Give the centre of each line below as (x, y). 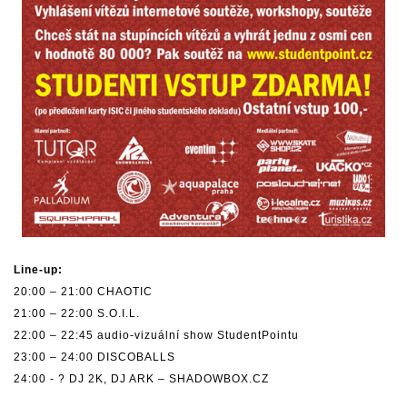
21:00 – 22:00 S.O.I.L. (77, 314)
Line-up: (38, 270)
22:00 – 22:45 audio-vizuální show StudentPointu (156, 336)
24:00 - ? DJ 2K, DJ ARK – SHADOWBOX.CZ (141, 379)
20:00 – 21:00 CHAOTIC (83, 292)
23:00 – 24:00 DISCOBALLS (94, 357)
